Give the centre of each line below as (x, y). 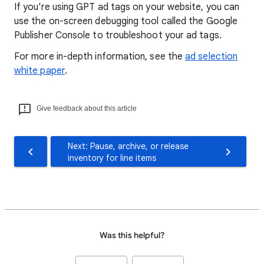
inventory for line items (112, 158)
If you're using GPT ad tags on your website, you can (127, 7)
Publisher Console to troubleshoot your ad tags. (118, 35)
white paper (39, 71)
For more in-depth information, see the (100, 57)
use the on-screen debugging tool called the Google (126, 21)
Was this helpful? (132, 235)
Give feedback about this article (87, 108)
